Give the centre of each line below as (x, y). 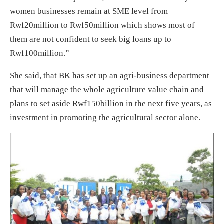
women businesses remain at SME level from (89, 11)
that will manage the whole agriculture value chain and (107, 89)
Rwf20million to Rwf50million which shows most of (102, 25)
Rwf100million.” (40, 53)
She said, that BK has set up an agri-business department (110, 75)
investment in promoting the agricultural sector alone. (105, 117)
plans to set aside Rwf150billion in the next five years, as (111, 103)
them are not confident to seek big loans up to (91, 39)
